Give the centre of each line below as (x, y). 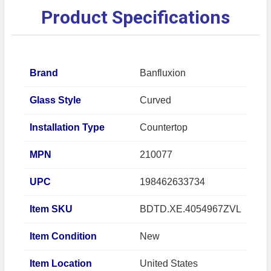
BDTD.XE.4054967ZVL (191, 209)
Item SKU (51, 209)
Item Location (61, 263)
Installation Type (67, 127)
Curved (155, 100)
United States (169, 263)
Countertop (164, 127)
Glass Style (55, 100)
